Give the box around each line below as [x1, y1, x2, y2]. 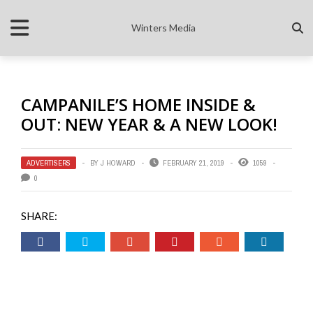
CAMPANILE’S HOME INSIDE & [21, 93, 256, 116]
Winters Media [131, 22, 196, 34]
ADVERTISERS [27, 158, 71, 168]
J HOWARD [101, 158, 136, 168]
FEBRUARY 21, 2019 [163, 158, 224, 168]
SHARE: [21, 210, 57, 222]
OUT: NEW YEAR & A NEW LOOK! [21, 112, 277, 136]
